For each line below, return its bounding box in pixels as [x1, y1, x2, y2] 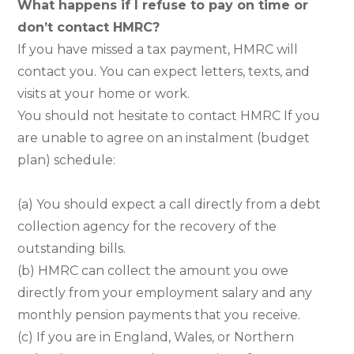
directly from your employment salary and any [17, 284, 313, 300]
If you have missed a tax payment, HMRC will [17, 41, 299, 57]
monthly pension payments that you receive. [17, 307, 301, 322]
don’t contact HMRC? [17, 19, 160, 35]
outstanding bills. [17, 240, 126, 256]
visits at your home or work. [17, 85, 190, 101]
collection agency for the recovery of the [17, 218, 277, 234]
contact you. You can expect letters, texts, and [17, 63, 311, 79]
